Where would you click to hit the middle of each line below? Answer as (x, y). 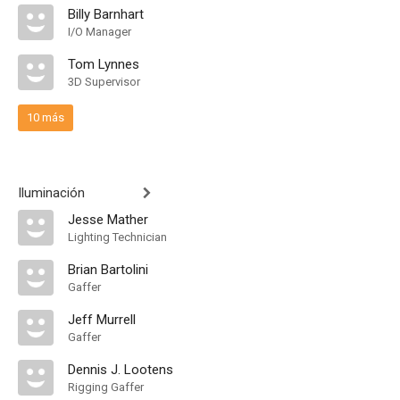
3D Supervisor (104, 82)
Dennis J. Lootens (121, 370)
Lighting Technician (117, 237)
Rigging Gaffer (106, 387)
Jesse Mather (108, 220)
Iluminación (51, 193)
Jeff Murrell (102, 320)
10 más (46, 117)
